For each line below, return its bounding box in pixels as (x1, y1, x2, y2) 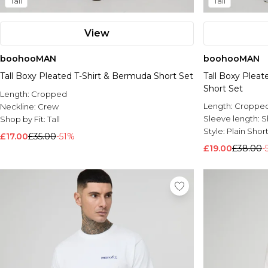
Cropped (31, 89, 67, 99)
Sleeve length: (203, 114, 261, 124)
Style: (203, 126, 227, 136)
